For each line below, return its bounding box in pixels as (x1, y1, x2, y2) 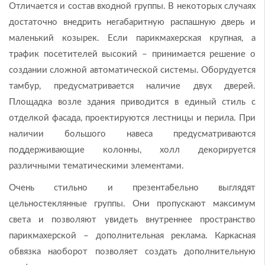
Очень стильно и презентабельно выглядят (9, 183, 256, 192)
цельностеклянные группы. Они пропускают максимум (9, 199, 256, 208)
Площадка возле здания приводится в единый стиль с (9, 97, 256, 106)
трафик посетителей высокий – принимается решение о (9, 49, 256, 59)
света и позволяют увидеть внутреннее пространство (9, 215, 256, 224)
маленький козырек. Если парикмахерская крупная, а (9, 33, 256, 43)
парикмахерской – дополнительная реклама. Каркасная (9, 231, 256, 240)
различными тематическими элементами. (9, 161, 184, 170)
